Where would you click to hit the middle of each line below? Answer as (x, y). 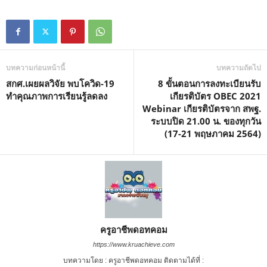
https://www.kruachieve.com (133, 244)
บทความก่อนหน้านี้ (35, 67)
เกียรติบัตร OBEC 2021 (215, 96)
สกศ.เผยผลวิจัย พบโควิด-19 (60, 83)
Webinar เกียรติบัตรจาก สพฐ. (202, 108)
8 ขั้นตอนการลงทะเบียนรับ (209, 83)
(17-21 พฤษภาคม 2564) (213, 133)
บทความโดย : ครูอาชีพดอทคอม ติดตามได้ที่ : (133, 260)
